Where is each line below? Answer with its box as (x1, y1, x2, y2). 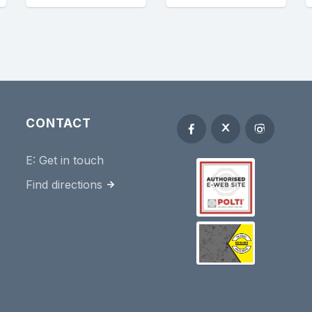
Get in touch (39, 153, 104, 168)
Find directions (26, 178, 103, 192)
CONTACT (26, 116, 91, 131)
